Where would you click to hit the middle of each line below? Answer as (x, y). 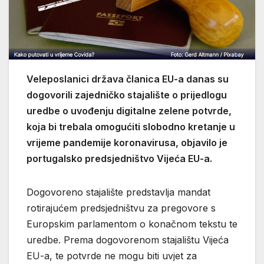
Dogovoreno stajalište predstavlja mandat (118, 192)
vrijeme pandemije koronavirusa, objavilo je (127, 142)
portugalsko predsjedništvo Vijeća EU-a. (119, 158)
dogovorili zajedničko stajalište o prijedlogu (127, 95)
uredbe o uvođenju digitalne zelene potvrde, (129, 110)
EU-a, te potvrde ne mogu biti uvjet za (112, 255)
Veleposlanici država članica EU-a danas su (128, 79)
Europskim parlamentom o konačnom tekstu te (132, 224)
